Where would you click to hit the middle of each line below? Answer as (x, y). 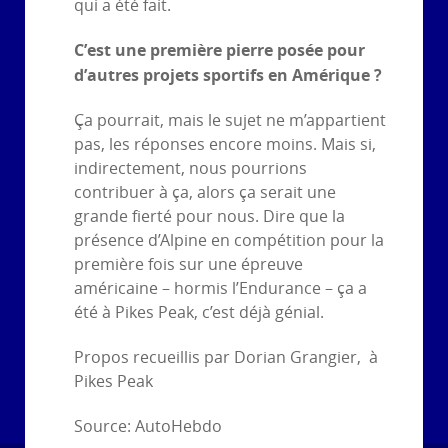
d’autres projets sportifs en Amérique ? (228, 75)
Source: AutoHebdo (148, 426)
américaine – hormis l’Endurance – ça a (220, 289)
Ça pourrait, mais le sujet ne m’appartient (230, 121)
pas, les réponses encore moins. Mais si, (225, 145)
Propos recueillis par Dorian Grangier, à (226, 358)
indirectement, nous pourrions (190, 169)
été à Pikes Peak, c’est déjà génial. (199, 313)
